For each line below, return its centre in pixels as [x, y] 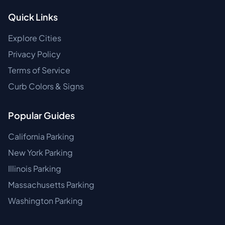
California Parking [41, 136]
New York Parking [40, 152]
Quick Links [33, 17]
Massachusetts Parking [51, 185]
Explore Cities [35, 38]
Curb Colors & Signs [46, 86]
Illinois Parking [35, 168]
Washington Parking [45, 201]
